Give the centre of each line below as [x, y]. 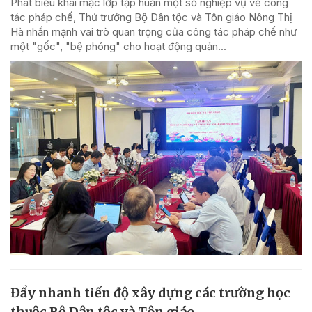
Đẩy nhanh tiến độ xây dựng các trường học [150, 292]
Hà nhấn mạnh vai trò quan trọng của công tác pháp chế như [154, 31]
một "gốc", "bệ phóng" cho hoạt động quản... [118, 46]
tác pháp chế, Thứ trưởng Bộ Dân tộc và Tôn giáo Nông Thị [151, 17]
